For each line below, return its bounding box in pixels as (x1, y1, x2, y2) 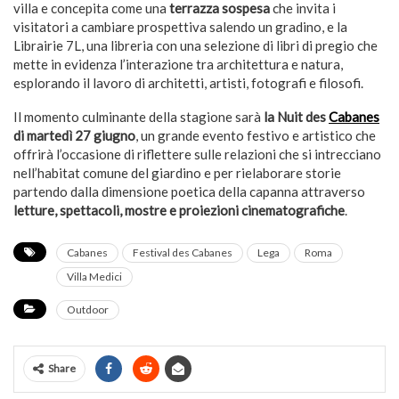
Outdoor (67, 302, 109, 316)
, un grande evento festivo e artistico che (135, 126, 376, 143)
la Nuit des (261, 108, 329, 125)
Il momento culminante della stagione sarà (13, 108, 261, 125)
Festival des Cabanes (133, 245, 232, 259)
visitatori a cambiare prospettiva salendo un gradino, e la (13, 18, 347, 35)
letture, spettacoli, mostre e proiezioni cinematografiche (13, 201, 345, 218)
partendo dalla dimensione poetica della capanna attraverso (13, 183, 365, 199)
